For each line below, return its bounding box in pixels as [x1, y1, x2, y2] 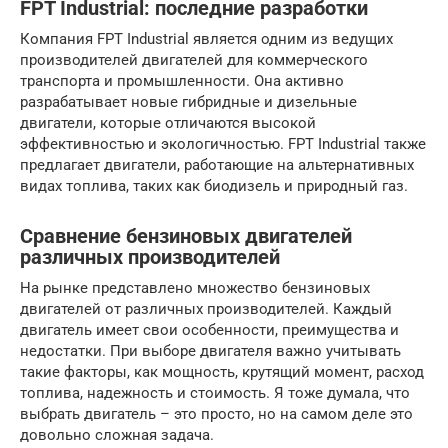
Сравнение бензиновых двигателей [20, 225, 352, 249]
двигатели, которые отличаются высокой [20, 113, 316, 132]
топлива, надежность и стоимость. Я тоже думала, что [20, 383, 410, 402]
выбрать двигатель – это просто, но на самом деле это [20, 404, 413, 423]
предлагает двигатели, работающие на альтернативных [20, 155, 414, 174]
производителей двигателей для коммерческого [20, 50, 368, 69]
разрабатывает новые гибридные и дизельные [20, 92, 357, 111]
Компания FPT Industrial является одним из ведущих [20, 29, 393, 48]
